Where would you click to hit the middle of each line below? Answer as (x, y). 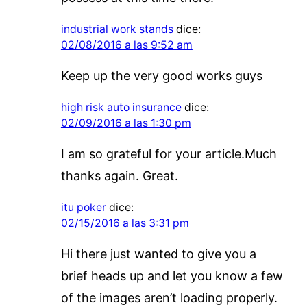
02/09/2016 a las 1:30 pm (126, 123)
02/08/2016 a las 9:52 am (126, 45)
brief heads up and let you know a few (172, 275)
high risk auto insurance (121, 107)
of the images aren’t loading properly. (169, 297)
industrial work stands (117, 29)
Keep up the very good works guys (161, 75)
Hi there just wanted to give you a (158, 254)
